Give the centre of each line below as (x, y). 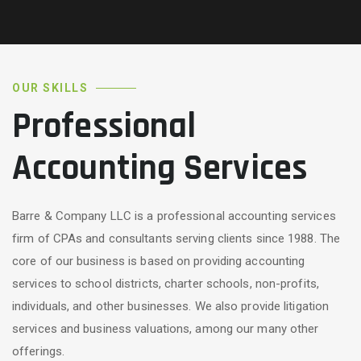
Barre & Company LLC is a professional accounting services (174, 216)
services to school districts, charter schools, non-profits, (166, 284)
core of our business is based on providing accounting (159, 261)
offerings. (38, 352)
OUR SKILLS (50, 88)
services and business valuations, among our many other (166, 329)
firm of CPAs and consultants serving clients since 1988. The (176, 239)
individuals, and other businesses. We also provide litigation (171, 307)
